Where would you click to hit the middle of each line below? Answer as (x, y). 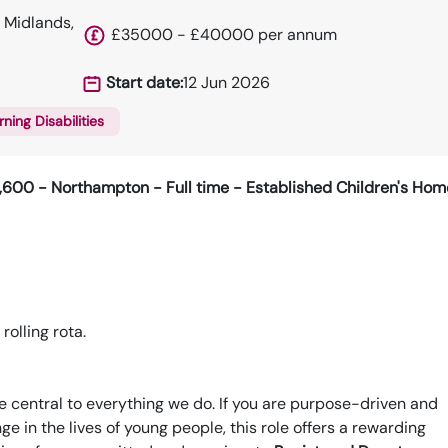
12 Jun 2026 (226, 82)
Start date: (144, 82)
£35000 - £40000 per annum (223, 34)
